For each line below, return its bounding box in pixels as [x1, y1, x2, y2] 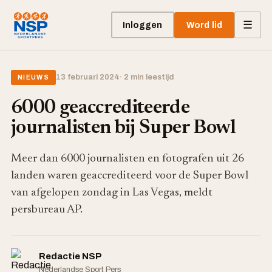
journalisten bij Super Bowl [11, 118, 236, 138]
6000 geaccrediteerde [11, 98, 190, 118]
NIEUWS [18, 74, 50, 81]
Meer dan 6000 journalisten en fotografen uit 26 [11, 153, 244, 165]
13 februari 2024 [56, 73, 120, 81]
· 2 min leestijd [120, 73, 175, 81]
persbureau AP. [11, 204, 83, 216]
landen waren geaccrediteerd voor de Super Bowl [11, 170, 248, 182]
